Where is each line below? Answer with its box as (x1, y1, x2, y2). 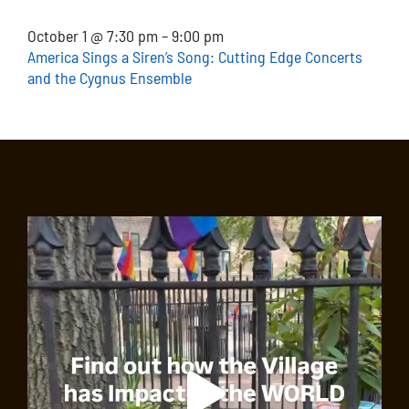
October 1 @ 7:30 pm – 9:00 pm (27, 26, 224, 46)
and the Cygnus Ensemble (27, 68, 192, 88)
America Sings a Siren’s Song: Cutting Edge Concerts (27, 47, 362, 67)
